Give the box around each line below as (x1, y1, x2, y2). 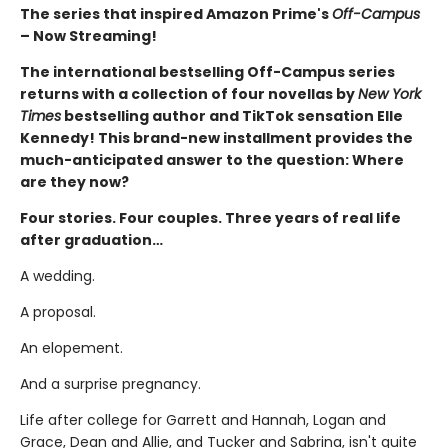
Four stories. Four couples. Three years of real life (20, 208, 401, 229)
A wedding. (20, 266, 95, 287)
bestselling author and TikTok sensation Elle (61, 106, 403, 127)
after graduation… (20, 230, 163, 251)
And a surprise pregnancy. (20, 374, 201, 395)
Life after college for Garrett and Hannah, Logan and (20, 410, 386, 431)
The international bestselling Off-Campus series (20, 62, 395, 83)
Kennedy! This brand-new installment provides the (20, 128, 413, 149)
